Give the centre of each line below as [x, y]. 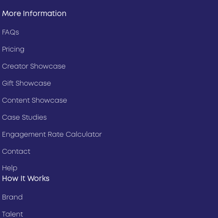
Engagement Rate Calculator [52, 135]
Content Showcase [35, 100]
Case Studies [25, 118]
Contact [16, 152]
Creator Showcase [34, 66]
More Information [35, 14]
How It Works [26, 179]
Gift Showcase [27, 83]
